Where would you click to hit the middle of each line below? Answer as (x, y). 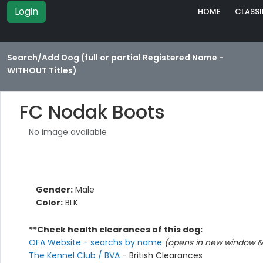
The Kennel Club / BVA (75, 256)
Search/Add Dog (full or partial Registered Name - (115, 58)
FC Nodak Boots (92, 112)
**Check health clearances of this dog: (116, 230)
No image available (68, 132)
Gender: (54, 190)
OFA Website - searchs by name (97, 243)
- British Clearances (162, 256)
